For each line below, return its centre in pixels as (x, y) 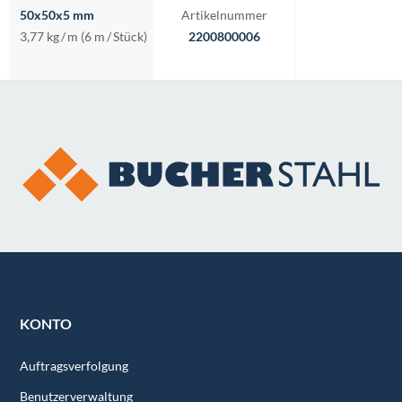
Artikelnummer (224, 15)
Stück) (131, 36)
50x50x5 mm (57, 15)
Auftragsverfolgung (74, 366)
